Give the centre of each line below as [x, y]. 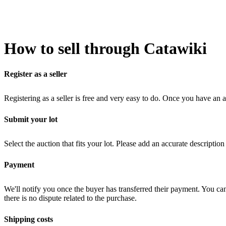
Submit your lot [31, 119]
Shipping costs [29, 219]
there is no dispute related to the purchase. [70, 198]
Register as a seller [36, 74]
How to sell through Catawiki [105, 48]
